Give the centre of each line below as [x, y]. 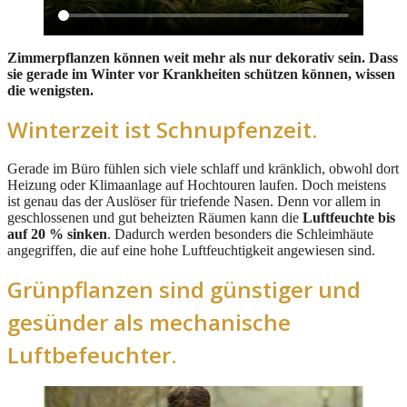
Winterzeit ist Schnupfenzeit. [162, 129]
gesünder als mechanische [149, 322]
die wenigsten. [50, 90]
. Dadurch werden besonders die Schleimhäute [240, 233]
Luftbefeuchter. [92, 354]
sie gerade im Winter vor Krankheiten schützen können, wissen [201, 74]
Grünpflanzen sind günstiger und [184, 289]
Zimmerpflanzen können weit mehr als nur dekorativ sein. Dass [203, 57]
